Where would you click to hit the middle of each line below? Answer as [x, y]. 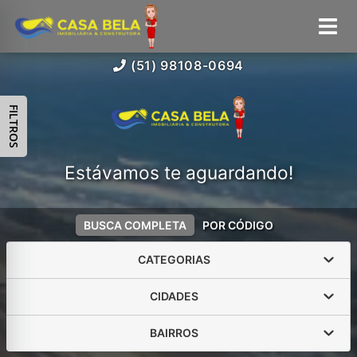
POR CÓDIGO [238, 225]
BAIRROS [174, 333]
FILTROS [14, 126]
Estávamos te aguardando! [178, 173]
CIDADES [174, 296]
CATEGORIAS [174, 259]
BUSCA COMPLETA [135, 225]
